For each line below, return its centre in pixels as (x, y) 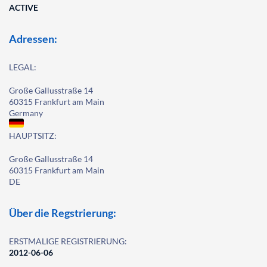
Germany (26, 113)
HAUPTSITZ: (33, 136)
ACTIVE (24, 7)
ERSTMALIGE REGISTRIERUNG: (68, 241)
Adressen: (33, 39)
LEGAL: (23, 67)
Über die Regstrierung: (63, 213)
